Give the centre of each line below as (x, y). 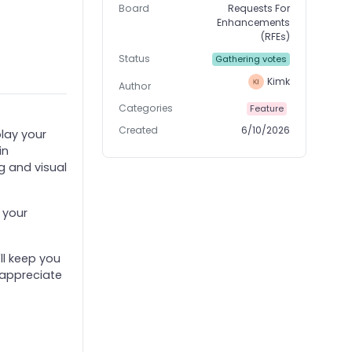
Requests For (259, 9)
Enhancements (254, 23)
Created (139, 130)
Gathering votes (251, 59)
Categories (146, 108)
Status (135, 59)
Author (135, 86)
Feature (266, 109)
